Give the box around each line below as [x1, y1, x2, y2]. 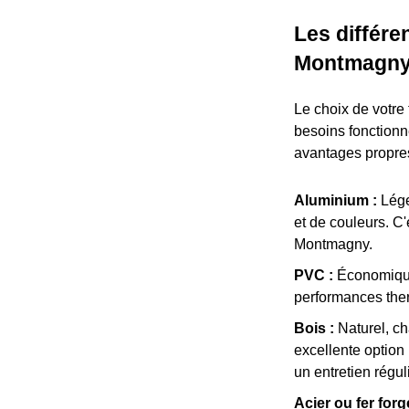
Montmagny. [294, 236, 372, 253]
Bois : [294, 320, 334, 337]
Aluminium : [294, 193, 377, 209]
